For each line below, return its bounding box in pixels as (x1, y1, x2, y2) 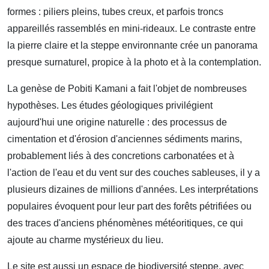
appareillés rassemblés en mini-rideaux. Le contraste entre (7, 23, 256, 34)
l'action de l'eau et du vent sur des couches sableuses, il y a (7, 168, 260, 178)
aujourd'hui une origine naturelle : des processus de (7, 117, 227, 128)
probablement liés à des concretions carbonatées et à (7, 151, 234, 162)
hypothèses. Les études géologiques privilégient (7, 100, 213, 111)
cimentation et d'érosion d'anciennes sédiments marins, (7, 134, 242, 145)
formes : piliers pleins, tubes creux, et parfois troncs (7, 7, 223, 17)
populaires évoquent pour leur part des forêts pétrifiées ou (7, 201, 252, 212)
